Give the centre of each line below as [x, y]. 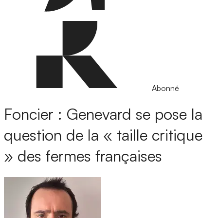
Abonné [165, 88]
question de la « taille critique [103, 135]
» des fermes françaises [83, 156]
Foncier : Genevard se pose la [103, 114]
